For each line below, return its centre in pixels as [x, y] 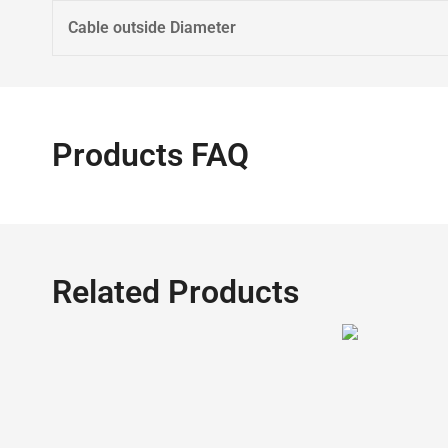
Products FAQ [150, 155]
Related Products [175, 292]
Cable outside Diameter [152, 27]
